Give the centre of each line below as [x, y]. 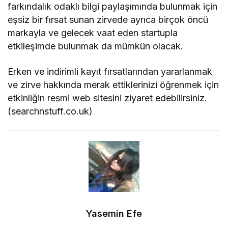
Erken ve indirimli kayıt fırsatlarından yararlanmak [110, 72]
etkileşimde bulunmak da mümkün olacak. [96, 46]
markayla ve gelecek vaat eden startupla [93, 33]
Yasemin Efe [114, 214]
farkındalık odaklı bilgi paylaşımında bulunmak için [113, 7]
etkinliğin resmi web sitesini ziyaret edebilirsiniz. [108, 98]
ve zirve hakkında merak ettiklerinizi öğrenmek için [113, 85]
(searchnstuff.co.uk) [50, 111]
